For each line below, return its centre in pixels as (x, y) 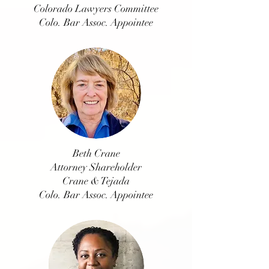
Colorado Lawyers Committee (96, 9)
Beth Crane (96, 153)
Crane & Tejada (96, 181)
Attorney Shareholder (96, 167)
